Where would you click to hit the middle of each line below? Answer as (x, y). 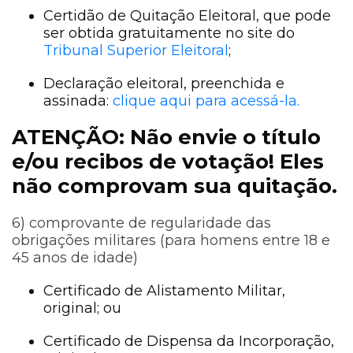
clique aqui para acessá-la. (206, 101)
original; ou (82, 308)
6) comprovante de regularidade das (141, 223)
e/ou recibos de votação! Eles (168, 162)
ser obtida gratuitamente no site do (169, 33)
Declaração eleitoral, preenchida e (164, 84)
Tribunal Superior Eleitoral (136, 51)
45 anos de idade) (75, 258)
